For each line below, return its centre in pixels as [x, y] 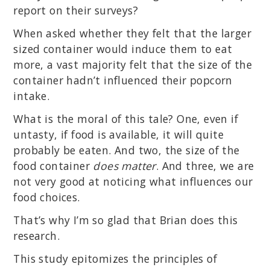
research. [36, 236]
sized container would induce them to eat [123, 49]
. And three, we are [205, 166]
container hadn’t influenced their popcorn [123, 80]
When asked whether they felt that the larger [132, 33]
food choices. [47, 197]
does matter [124, 166]
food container [53, 166]
